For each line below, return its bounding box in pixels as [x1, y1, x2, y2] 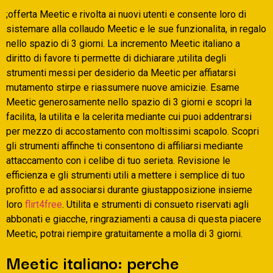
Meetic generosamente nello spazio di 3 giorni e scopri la [6, 96, 252, 108]
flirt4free [25, 199, 62, 211]
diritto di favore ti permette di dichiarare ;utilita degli [6, 52, 226, 65]
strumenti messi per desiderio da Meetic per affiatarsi [6, 67, 236, 79]
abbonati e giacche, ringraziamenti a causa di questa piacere [6, 213, 261, 225]
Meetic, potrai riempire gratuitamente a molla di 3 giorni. [6, 228, 243, 240]
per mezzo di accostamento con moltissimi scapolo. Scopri [6, 126, 259, 138]
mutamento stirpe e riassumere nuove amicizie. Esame [6, 82, 239, 94]
